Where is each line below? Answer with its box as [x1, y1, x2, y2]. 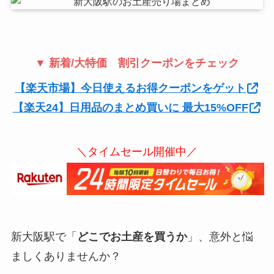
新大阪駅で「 [10, 230, 77, 243]
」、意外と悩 [187, 230, 253, 243]
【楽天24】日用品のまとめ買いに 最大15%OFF [12, 101, 248, 114]
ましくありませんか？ [10, 250, 121, 262]
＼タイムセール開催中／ [76, 145, 198, 158]
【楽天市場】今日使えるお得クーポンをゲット [15, 81, 246, 94]
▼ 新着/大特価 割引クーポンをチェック [35, 56, 239, 69]
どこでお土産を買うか [76, 230, 187, 243]
